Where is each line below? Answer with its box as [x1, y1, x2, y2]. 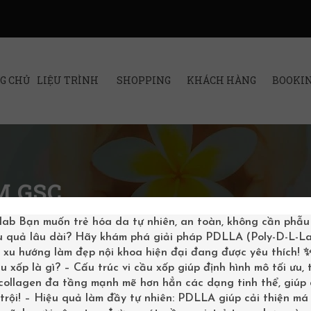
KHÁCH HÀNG [186, 74, 256, 87]
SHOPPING [117, 74, 171, 87]
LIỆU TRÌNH [37, 74, 99, 87]
